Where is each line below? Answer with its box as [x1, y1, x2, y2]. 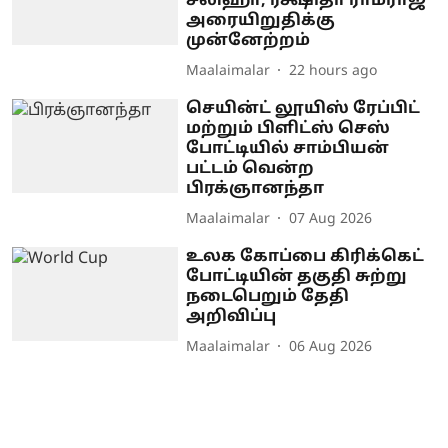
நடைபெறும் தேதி [186, 287, 350, 308]
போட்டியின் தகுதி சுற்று [186, 267, 408, 288]
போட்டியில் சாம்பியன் [186, 139, 390, 160]
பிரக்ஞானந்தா [186, 179, 325, 200]
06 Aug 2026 [289, 338, 373, 356]
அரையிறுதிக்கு [186, 11, 336, 32]
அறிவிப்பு [186, 307, 277, 328]
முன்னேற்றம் [186, 31, 311, 52]
